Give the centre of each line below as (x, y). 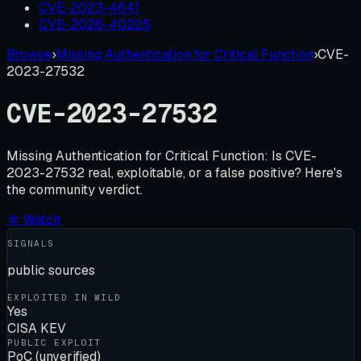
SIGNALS (31, 243)
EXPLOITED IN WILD (64, 297)
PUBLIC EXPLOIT (54, 342)
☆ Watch (33, 219)
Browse (29, 54)
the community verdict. (75, 189)
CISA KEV (37, 328)
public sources (51, 270)
